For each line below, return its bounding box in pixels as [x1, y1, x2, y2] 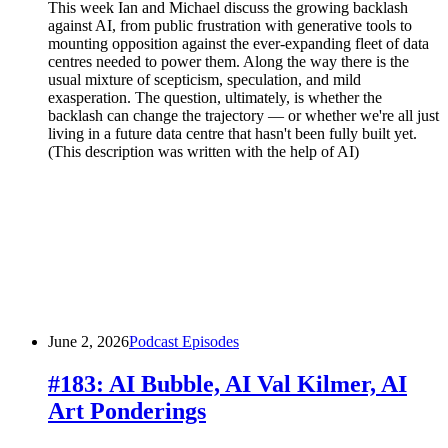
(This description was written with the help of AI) [48, 142, 359, 160]
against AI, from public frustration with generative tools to [48, 16, 412, 34]
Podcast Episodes [129, 332, 239, 350]
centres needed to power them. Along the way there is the [48, 52, 409, 70]
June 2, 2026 [48, 332, 129, 350]
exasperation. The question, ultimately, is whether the [48, 88, 382, 106]
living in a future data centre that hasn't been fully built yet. [48, 124, 417, 142]
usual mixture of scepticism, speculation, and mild [48, 70, 361, 88]
